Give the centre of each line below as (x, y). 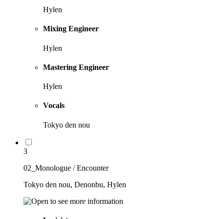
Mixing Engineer (71, 29)
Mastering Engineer (76, 67)
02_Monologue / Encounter (66, 168)
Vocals (54, 106)
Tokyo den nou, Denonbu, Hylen (75, 184)
